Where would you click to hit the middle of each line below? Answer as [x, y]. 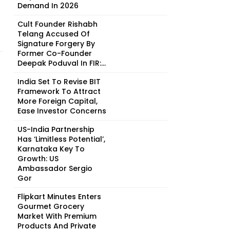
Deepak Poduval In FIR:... [62, 63]
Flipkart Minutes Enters [59, 197]
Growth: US [38, 159]
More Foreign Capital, [57, 101]
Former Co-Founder [55, 53]
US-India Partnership [56, 129]
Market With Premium [57, 216]
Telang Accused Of [54, 34]
